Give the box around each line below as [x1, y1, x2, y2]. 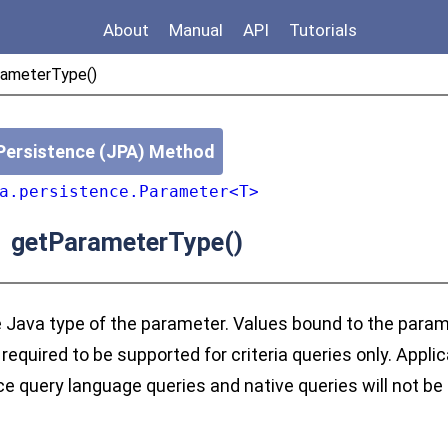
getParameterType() [5, 228, 243, 257]
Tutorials [289, 20, 357, 40]
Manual [169, 20, 223, 40]
